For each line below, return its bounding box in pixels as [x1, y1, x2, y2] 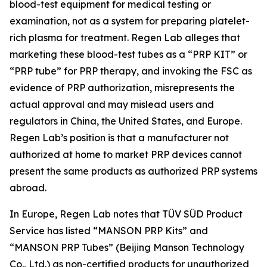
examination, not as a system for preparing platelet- [10, 15, 250, 27]
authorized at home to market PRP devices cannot [10, 148, 242, 161]
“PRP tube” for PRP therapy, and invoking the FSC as [10, 65, 252, 77]
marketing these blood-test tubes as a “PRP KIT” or [10, 48, 247, 61]
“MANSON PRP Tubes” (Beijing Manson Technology [10, 241, 244, 254]
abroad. [10, 182, 46, 194]
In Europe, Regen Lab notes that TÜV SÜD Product [10, 208, 243, 221]
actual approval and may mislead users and [10, 98, 214, 111]
